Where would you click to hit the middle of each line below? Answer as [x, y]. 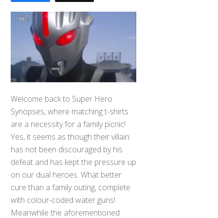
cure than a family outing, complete [71, 188]
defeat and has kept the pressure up [74, 162]
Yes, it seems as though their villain [70, 137]
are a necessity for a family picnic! [68, 124]
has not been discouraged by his [67, 150]
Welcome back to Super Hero [62, 99]
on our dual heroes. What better [66, 175]
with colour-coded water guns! [63, 200]
